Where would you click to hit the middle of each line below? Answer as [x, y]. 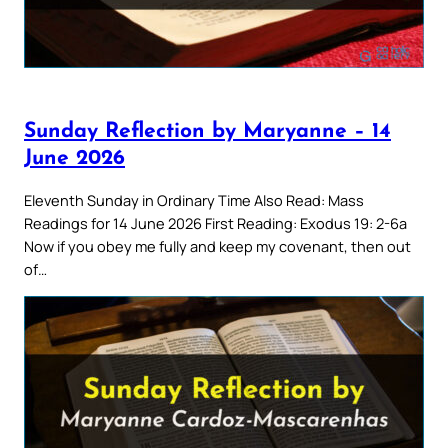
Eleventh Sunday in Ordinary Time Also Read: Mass [194, 200]
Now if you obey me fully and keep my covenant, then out [217, 246]
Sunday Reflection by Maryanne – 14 [207, 131]
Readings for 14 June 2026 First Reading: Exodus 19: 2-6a [215, 223]
